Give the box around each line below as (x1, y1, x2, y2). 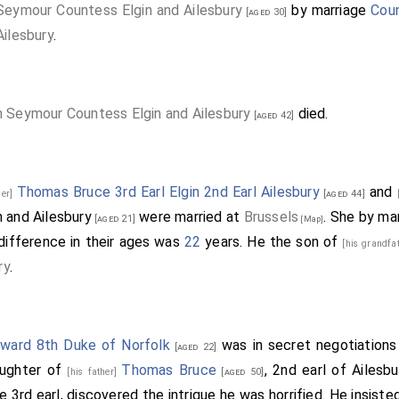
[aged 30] (242, 6, 288, 18)
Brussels (243, 208, 299, 225)
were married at (134, 208, 244, 225)
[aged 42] (250, 110, 295, 121)
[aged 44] (319, 188, 365, 199)
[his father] (67, 366, 122, 378)
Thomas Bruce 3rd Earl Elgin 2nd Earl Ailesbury (16, 183, 320, 200)
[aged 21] (91, 213, 135, 224)
